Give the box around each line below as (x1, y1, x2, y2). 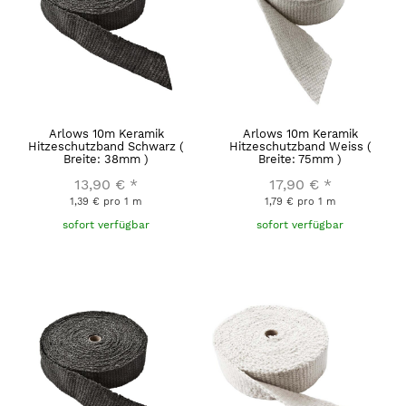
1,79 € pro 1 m (264, 195, 336, 208)
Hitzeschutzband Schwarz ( (28, 139, 184, 153)
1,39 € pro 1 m (70, 195, 142, 208)
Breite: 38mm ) (63, 151, 149, 166)
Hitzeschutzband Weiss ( (228, 139, 372, 153)
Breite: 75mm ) (258, 151, 342, 166)
